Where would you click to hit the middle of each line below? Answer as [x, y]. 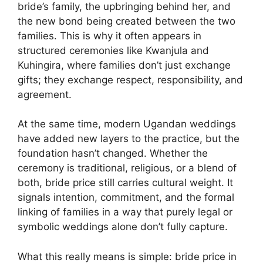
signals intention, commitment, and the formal [126, 198]
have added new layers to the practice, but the [129, 139]
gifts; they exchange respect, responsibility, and [130, 80]
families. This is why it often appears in [109, 36]
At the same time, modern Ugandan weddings [127, 124]
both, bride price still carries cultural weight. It [125, 183]
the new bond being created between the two [127, 21]
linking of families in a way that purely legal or [125, 212]
